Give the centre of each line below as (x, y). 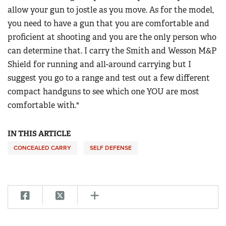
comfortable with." (43, 105)
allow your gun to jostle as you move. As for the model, (111, 10)
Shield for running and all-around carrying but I (99, 65)
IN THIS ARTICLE (39, 134)
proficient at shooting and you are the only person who (112, 37)
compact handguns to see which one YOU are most (103, 92)
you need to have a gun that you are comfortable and (108, 24)
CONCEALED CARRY (42, 148)
